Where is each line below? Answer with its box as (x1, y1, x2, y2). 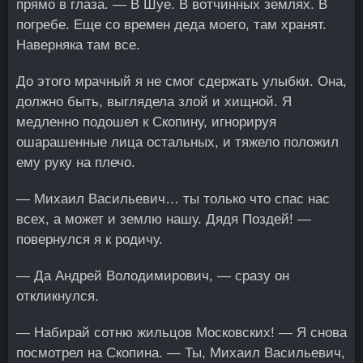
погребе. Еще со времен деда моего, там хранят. (16, 17, 327, 32)
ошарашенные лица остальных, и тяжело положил (16, 135, 339, 150)
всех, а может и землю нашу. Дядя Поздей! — (16, 211, 311, 227)
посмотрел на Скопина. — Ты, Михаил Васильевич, (16, 345, 345, 361)
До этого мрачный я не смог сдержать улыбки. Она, (16, 74, 347, 89)
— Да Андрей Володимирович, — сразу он (16, 268, 289, 284)
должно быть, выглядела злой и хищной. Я (16, 94, 292, 109)
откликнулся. (16, 288, 99, 304)
